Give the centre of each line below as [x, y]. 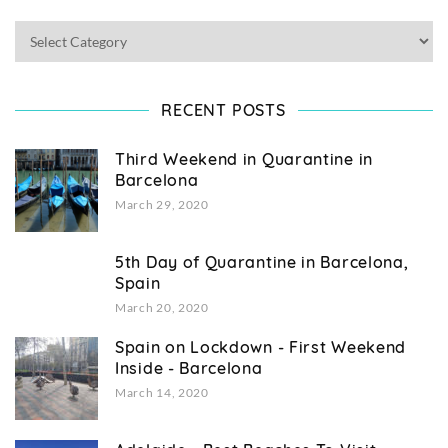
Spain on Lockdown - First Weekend [261, 347]
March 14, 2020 [162, 393]
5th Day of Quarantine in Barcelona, [262, 262]
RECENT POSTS [223, 110]
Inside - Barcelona [189, 368]
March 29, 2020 [162, 205]
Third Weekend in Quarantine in [244, 159]
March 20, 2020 [162, 308]
